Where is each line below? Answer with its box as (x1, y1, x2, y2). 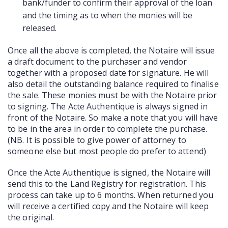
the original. (8, 211, 54, 223)
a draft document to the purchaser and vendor (8, 55, 187, 67)
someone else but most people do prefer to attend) (8, 145, 206, 157)
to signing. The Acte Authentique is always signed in (8, 100, 208, 112)
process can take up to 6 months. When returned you (8, 189, 214, 201)
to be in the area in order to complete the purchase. (8, 123, 208, 134)
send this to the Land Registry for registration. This (8, 178, 207, 189)
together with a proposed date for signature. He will (8, 67, 209, 78)
